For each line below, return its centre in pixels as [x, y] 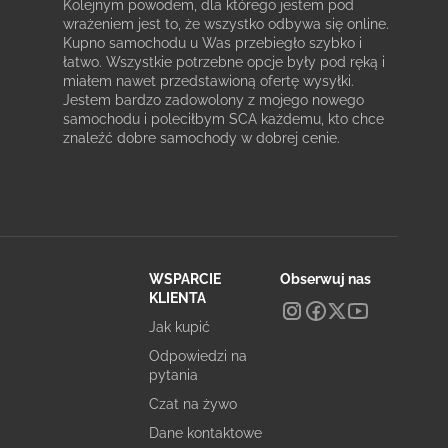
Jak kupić [179, 327]
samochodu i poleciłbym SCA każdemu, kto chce [223, 119]
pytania [173, 375]
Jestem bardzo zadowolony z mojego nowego [213, 100]
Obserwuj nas [325, 279]
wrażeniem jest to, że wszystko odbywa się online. [225, 24]
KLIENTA [177, 298]
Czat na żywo [192, 404]
